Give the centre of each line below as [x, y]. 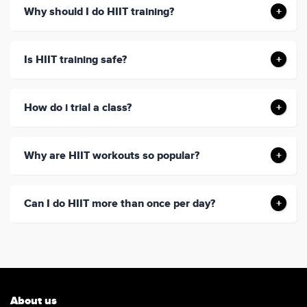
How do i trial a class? [78, 108]
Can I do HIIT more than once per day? [120, 204]
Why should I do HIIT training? [99, 12]
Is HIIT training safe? [75, 60]
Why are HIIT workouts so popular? [112, 156]
